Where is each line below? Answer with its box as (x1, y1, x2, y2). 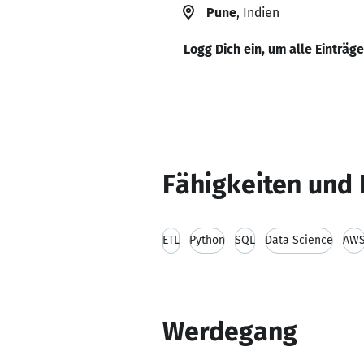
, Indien (236, 5, 279, 20)
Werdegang (162, 316, 297, 347)
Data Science (265, 233, 333, 247)
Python (189, 233, 225, 247)
